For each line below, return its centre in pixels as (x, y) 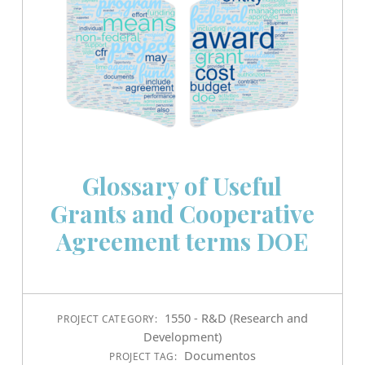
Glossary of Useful (182, 185)
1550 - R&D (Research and (236, 318)
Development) (182, 337)
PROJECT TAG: (145, 356)
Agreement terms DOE (182, 240)
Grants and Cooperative (182, 213)
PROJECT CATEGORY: (109, 319)
